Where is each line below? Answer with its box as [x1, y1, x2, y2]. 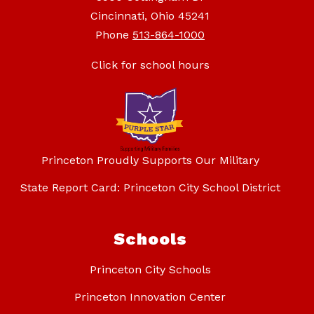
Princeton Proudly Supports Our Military [41, 153, 259, 167]
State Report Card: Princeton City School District [20, 180, 280, 194]
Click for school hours [90, 57, 210, 71]
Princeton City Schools [89, 262, 211, 276]
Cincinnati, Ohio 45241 [90, 8, 210, 22]
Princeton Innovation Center [74, 289, 226, 303]
